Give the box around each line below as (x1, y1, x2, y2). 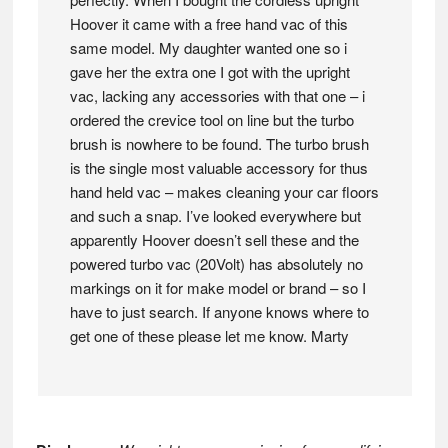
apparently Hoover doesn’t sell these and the (69, 229, 359, 250)
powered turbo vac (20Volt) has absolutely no (69, 253, 363, 274)
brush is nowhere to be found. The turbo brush (69, 133, 369, 154)
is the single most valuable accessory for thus (69, 157, 368, 178)
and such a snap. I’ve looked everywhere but (69, 205, 361, 226)
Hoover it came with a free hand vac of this (69, 13, 348, 34)
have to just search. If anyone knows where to (69, 301, 369, 322)
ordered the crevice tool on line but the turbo (69, 109, 354, 130)
